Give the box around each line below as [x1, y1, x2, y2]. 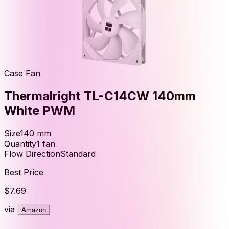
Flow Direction [4, 148, 60, 159]
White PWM [4, 103, 75, 118]
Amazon [21, 205, 46, 214]
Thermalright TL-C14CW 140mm [4, 88, 196, 103]
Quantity [4, 138, 36, 149]
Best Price [4, 167, 43, 177]
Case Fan [4, 67, 40, 78]
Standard [60, 148, 96, 159]
